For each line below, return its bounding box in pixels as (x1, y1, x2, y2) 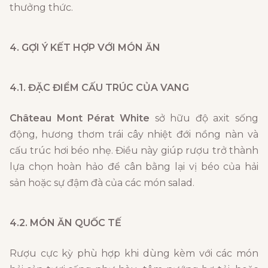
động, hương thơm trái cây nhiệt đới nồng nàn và (10, 129, 258, 141)
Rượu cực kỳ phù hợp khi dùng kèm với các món (10, 248, 258, 260)
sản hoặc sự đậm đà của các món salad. (10, 177, 194, 189)
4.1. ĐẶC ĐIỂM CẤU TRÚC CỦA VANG (10, 82, 189, 94)
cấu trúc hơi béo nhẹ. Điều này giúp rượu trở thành (10, 145, 258, 157)
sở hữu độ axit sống (149, 112, 258, 124)
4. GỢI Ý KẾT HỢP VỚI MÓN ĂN (10, 42, 160, 54)
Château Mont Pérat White (10, 112, 150, 124)
